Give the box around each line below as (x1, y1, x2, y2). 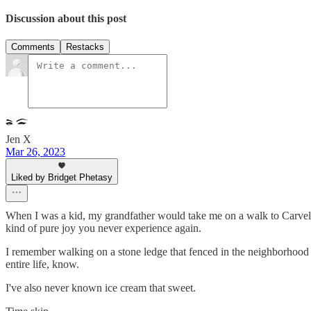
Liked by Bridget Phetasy (11, 172, 112, 183)
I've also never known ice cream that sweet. (6, 282, 196, 294)
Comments (11, 42, 55, 53)
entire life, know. (6, 258, 79, 271)
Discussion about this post (6, 12, 126, 24)
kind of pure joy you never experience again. (6, 222, 201, 235)
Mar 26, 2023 (6, 146, 65, 158)
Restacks (66, 42, 104, 53)
